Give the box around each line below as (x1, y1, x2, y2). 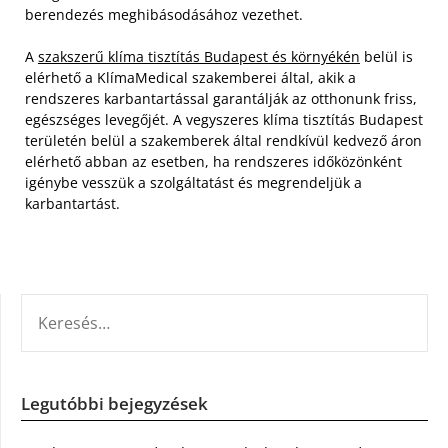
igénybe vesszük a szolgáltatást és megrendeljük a (25, 172, 362, 192)
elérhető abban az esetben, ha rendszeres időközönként (25, 151, 402, 171)
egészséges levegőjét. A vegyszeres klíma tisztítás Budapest (25, 109, 423, 129)
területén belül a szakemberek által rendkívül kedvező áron (25, 130, 422, 150)
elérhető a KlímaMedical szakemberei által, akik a (25, 67, 356, 87)
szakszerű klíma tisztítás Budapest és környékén (38, 46, 360, 66)
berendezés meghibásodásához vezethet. (25, 4, 303, 24)
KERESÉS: (20, 294, 82, 315)
